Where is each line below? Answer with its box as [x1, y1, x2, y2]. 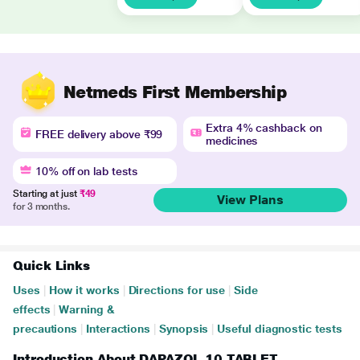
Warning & [59, 303, 115, 316]
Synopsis [159, 322, 209, 335]
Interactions [86, 322, 151, 335]
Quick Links [13, 258, 91, 273]
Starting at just [13, 188, 80, 199]
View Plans [216, 192, 284, 207]
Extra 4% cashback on [206, 121, 322, 134]
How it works [48, 284, 120, 297]
